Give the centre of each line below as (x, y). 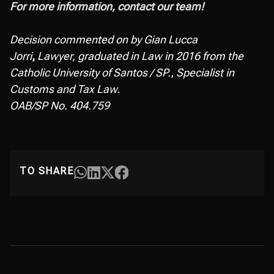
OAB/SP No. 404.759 (60, 106)
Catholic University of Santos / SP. (90, 72)
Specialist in (205, 72)
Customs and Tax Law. (65, 89)
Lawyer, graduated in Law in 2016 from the (140, 56)
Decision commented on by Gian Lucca (104, 39)
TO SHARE (46, 171)
